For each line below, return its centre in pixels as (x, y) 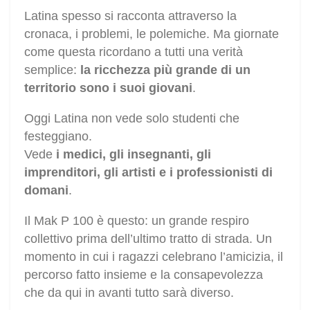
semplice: (52, 70)
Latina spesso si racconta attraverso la (130, 16)
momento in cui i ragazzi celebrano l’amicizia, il (154, 256)
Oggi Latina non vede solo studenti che (132, 118)
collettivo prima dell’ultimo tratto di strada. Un (148, 238)
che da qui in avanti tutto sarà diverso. (129, 292)
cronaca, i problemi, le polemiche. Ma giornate (152, 34)
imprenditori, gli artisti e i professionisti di (148, 172)
